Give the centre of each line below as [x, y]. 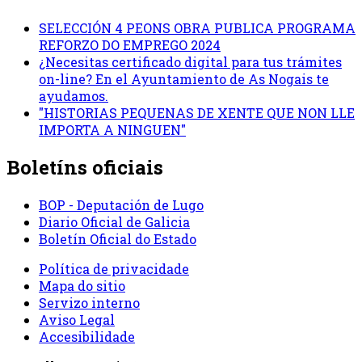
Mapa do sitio [82, 285]
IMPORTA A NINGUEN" [112, 130]
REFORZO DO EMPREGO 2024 [130, 45]
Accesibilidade [87, 336]
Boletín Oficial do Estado [118, 238]
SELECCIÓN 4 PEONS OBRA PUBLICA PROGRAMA [197, 28]
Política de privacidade [114, 268]
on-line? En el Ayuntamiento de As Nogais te [184, 79]
